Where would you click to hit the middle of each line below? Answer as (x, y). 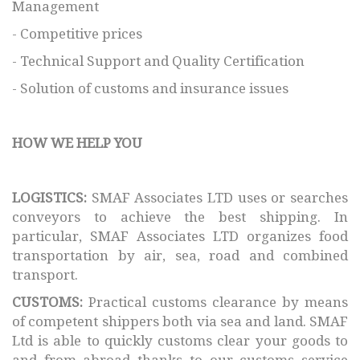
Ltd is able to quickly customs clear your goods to (180, 340)
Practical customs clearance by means (215, 302)
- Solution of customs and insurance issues (150, 88)
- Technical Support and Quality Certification (158, 61)
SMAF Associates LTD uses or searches (217, 197)
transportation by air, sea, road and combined (180, 255)
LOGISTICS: (49, 197)
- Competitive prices (77, 33)
